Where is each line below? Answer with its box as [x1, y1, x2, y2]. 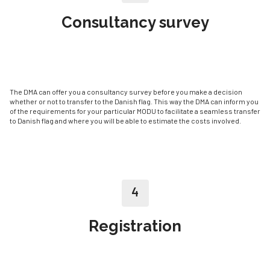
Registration [89, 216, 181, 235]
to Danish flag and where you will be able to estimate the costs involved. [10, 116, 241, 125]
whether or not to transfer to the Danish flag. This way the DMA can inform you [10, 96, 259, 105]
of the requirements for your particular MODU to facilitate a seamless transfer [10, 106, 260, 115]
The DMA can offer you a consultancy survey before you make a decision [10, 87, 242, 96]
